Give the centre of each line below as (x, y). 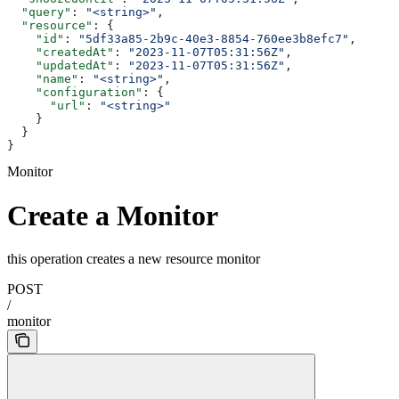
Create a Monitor (113, 215)
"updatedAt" (61, 66)
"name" (43, 79)
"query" (39, 12)
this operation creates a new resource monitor (134, 259)
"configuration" (75, 93)
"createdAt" (61, 53)
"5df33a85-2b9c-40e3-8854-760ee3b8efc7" (214, 39)
